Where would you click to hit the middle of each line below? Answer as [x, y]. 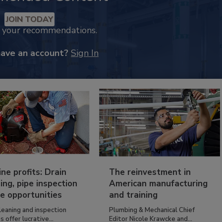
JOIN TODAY [29, 19]
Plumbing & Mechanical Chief [152, 210]
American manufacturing [159, 183]
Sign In [85, 53]
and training [134, 195]
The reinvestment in [150, 172]
